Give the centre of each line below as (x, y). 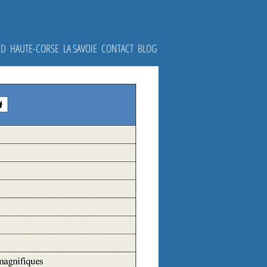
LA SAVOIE (80, 48)
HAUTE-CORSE (34, 48)
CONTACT (117, 48)
